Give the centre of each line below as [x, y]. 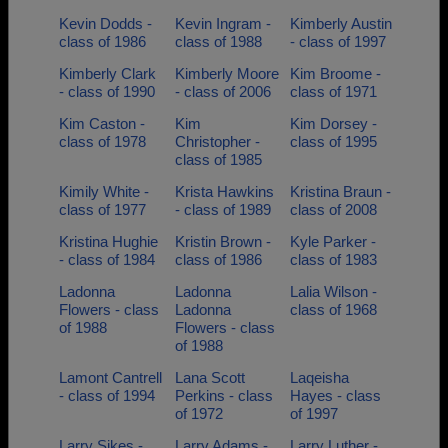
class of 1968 [333, 309]
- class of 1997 [338, 41]
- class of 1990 [107, 91]
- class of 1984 [107, 259]
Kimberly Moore [226, 73]
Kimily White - [104, 191]
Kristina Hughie [108, 241]
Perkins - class [223, 395]
